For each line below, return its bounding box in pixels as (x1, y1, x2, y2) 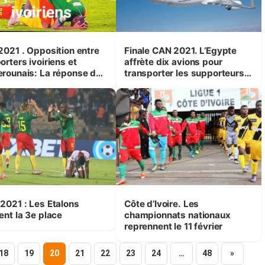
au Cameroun (124, 78, 182, 90)
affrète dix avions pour (124, 56, 222, 67)
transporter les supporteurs (124, 67, 244, 79)
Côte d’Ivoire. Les (124, 198, 183, 209)
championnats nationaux (124, 209, 231, 221)
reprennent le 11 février (124, 220, 223, 232)
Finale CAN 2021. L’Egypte (124, 44, 200, 56)
